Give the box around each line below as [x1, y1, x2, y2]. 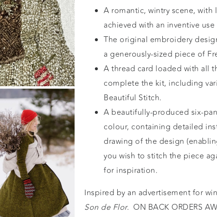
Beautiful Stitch [104, 92, 159, 104]
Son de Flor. [84, 201, 131, 213]
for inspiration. [104, 164, 157, 176]
